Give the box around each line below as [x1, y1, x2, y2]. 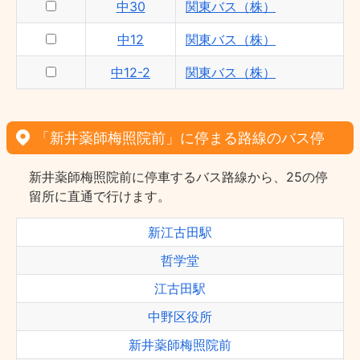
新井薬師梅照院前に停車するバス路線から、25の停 [29, 169, 328, 185]
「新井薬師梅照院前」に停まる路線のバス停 [35, 129, 325, 146]
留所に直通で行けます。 [29, 188, 170, 204]
